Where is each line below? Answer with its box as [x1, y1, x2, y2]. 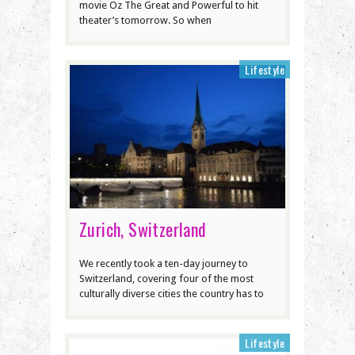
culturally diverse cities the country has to [79, 287, 264, 300]
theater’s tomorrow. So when [79, 13, 212, 26]
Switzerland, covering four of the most [79, 272, 254, 284]
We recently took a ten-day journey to [79, 257, 248, 269]
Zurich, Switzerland [79, 216, 207, 242]
